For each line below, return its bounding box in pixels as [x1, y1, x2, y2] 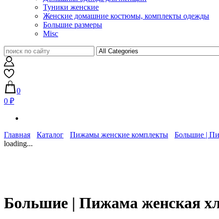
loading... [4, 139, 33, 148]
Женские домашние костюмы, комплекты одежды [43, 12, 209, 21]
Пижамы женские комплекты [70, 131, 168, 139]
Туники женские [43, 3, 99, 12]
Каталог [37, 131, 64, 139]
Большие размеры [43, 21, 102, 29]
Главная [4, 131, 30, 139]
